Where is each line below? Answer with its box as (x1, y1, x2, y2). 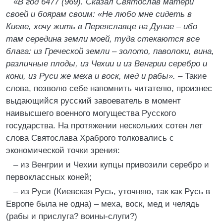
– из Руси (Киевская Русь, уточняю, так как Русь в (13, 187, 210, 196)
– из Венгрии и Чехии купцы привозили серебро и (13, 160, 209, 169)
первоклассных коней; (6, 172, 92, 182)
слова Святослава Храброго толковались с (6, 133, 174, 143)
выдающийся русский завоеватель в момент (6, 96, 181, 106)
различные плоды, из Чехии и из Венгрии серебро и (6, 59, 207, 68)
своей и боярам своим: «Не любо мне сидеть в (6, 9, 192, 19)
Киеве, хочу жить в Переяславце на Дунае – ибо (6, 22, 197, 31)
